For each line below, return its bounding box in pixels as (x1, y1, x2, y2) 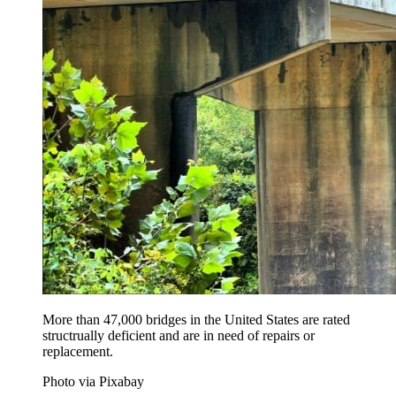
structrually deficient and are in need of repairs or (42, 328, 315, 344)
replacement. (42, 344, 113, 360)
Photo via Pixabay (42, 374, 144, 390)
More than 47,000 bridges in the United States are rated (42, 312, 350, 328)
